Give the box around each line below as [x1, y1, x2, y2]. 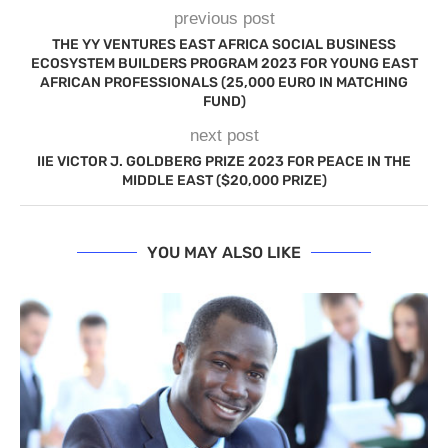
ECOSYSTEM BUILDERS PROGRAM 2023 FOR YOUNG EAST [30, 55, 418, 72]
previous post [173, 9, 275, 28]
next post [189, 126, 259, 145]
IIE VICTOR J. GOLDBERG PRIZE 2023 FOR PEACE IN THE [37, 153, 411, 170]
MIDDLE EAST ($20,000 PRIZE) [121, 172, 327, 189]
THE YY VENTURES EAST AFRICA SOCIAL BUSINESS [52, 36, 396, 53]
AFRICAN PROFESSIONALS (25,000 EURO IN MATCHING [40, 74, 408, 91]
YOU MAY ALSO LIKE [147, 243, 301, 262]
